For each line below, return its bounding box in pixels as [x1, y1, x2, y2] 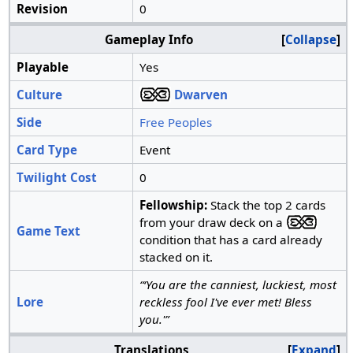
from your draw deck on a [139, 214, 286, 231]
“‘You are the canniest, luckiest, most [139, 277, 336, 293]
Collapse [284, 32, 336, 48]
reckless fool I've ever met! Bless [139, 294, 312, 310]
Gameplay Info [104, 32, 193, 48]
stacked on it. [139, 249, 213, 266]
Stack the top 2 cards [206, 197, 325, 214]
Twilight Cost [16, 169, 97, 186]
